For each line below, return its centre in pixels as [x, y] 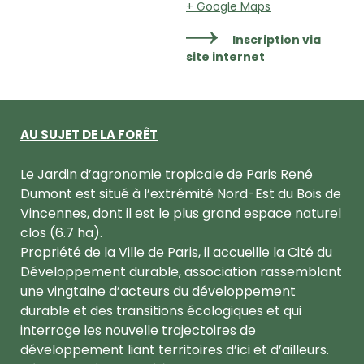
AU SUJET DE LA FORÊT [89, 134]
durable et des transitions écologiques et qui [161, 310]
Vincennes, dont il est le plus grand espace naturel [181, 213]
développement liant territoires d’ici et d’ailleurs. [175, 349]
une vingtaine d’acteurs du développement [158, 291]
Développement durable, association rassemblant [181, 271]
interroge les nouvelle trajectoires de [138, 330]
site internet [225, 57]
